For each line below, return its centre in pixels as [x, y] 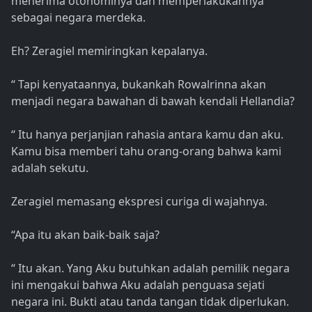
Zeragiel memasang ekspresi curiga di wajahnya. [139, 202]
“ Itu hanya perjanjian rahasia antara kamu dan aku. [147, 135]
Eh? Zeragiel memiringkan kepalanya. [109, 51]
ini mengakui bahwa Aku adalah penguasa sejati [138, 285]
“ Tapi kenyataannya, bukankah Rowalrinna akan [139, 85]
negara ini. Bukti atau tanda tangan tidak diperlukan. [150, 302]
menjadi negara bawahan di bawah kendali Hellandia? [153, 101]
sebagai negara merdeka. [78, 18]
